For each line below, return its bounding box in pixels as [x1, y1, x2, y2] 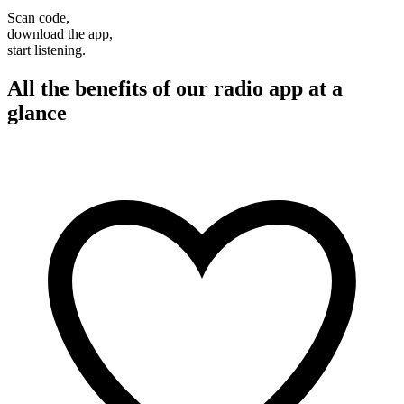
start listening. [7, 41, 86, 58]
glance [7, 100, 67, 124]
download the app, [7, 25, 113, 41]
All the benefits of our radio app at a [7, 76, 343, 100]
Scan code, [7, 9, 69, 25]
